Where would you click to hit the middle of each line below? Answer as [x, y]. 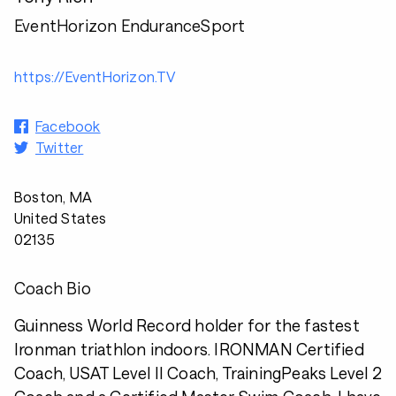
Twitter [60, 147]
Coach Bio [53, 288]
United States [61, 218]
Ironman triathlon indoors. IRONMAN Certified [189, 349]
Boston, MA [53, 197]
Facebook [68, 126]
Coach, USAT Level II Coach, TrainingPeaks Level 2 [198, 373]
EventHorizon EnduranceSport [130, 26]
